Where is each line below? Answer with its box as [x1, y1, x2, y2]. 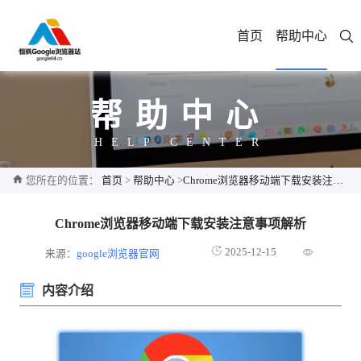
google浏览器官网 [77, 248, 160, 259]
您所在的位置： [26, 175, 99, 186]
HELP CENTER [93, 136, 268, 148]
